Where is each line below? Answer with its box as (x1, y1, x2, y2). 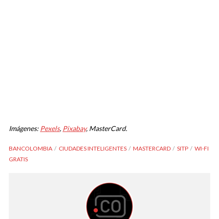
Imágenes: (9, 124, 40, 133)
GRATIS (9, 155, 28, 163)
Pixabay (63, 124, 86, 133)
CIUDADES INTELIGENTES (59, 145, 127, 153)
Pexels (40, 124, 60, 133)
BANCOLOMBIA (9, 145, 52, 153)
